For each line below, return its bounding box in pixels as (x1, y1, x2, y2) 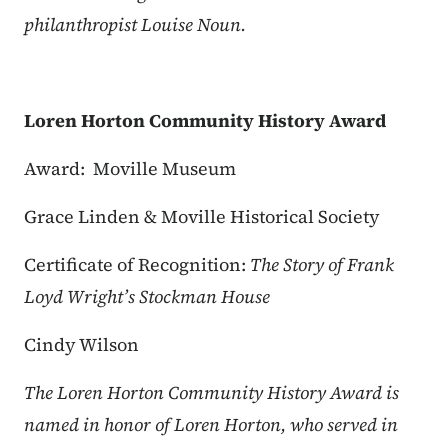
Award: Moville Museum (24, 156, 236, 182)
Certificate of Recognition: (24, 252, 250, 278)
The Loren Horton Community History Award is (24, 380, 399, 406)
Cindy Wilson (24, 332, 143, 358)
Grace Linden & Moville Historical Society (24, 204, 384, 230)
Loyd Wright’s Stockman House (24, 284, 274, 310)
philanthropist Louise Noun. (24, 12, 254, 38)
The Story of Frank (250, 252, 394, 278)
